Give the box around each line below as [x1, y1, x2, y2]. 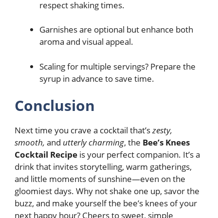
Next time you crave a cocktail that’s [15, 125, 152, 136]
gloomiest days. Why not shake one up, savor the [15, 185, 200, 197]
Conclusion [15, 95, 95, 116]
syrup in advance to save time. [39, 73, 154, 84]
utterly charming [63, 137, 124, 148]
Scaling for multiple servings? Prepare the [39, 60, 196, 72]
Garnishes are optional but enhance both [39, 24, 193, 36]
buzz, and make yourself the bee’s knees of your [15, 198, 197, 209]
